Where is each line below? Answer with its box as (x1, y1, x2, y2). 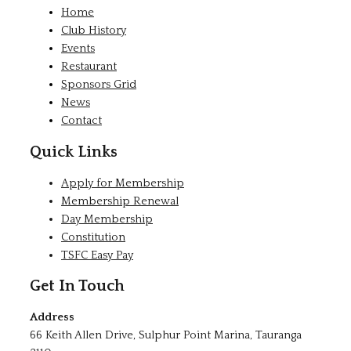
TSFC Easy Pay (61, 248, 133, 262)
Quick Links (30, 143, 118, 161)
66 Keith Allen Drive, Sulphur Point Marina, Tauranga (30, 328, 302, 342)
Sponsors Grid (61, 78, 136, 92)
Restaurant (61, 60, 117, 74)
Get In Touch (30, 277, 125, 295)
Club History (61, 24, 126, 38)
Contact (61, 114, 102, 128)
